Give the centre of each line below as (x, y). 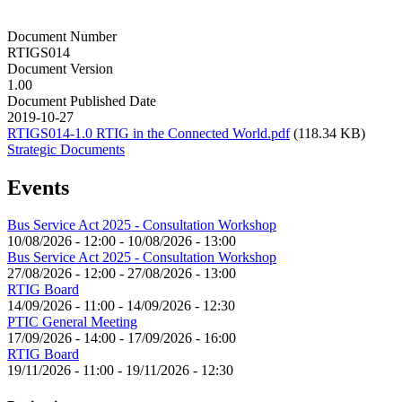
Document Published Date (82, 100)
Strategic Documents (66, 149)
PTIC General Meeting (72, 322)
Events (38, 187)
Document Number (62, 36)
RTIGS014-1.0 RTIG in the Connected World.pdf (149, 133)
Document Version (60, 68)
